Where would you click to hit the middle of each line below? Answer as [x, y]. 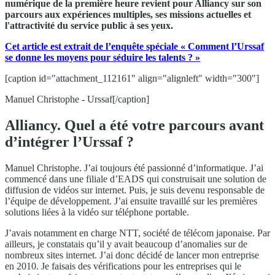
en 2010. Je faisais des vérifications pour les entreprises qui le [123, 266]
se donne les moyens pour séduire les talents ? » [103, 57]
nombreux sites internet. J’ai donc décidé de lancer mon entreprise [132, 255]
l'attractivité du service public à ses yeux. [89, 25]
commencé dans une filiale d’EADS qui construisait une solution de [136, 179]
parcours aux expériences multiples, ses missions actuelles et [128, 14]
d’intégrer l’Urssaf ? [69, 141]
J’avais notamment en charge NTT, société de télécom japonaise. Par [137, 233]
